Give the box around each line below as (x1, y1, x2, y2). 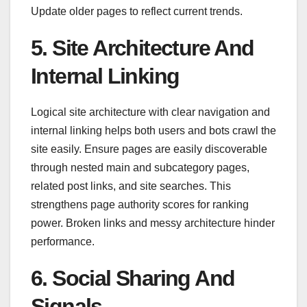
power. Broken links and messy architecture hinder (31, 217, 275, 229)
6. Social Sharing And (31, 265, 235, 291)
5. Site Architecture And (31, 35, 254, 60)
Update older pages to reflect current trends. (31, 5, 243, 17)
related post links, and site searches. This (31, 180, 231, 192)
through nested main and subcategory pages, (31, 161, 249, 173)
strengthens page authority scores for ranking (31, 198, 249, 210)
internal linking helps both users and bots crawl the (31, 124, 276, 136)
